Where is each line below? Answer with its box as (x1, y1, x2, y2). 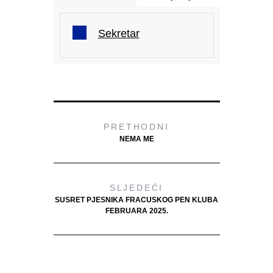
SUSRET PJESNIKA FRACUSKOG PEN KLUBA (55, 195, 218, 204)
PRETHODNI (104, 121, 169, 132)
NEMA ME (119, 134, 154, 143)
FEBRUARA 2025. (105, 206, 168, 215)
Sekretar (97, 27, 140, 40)
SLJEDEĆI (109, 182, 164, 193)
